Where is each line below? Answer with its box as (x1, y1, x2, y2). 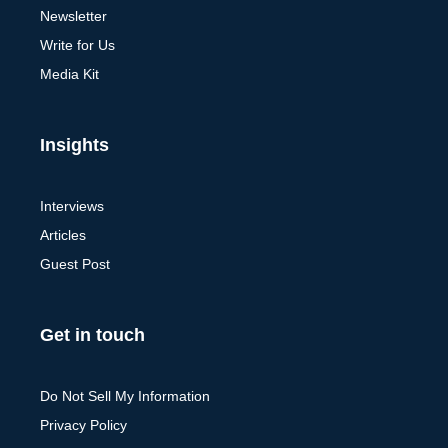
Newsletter (40, 7, 107, 24)
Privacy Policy (40, 416, 127, 433)
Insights (40, 134, 109, 155)
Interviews (40, 197, 104, 214)
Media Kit (40, 65, 99, 82)
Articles (40, 226, 86, 243)
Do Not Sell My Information (40, 387, 210, 404)
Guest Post (40, 255, 110, 272)
